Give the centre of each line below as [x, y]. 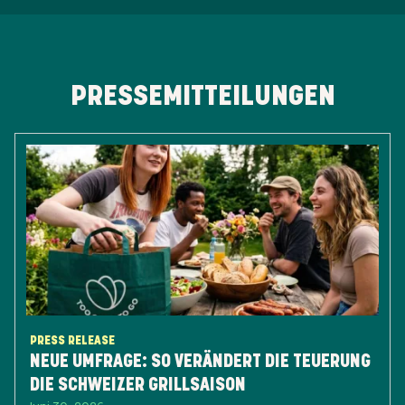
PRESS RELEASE [72, 340]
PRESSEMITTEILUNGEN [202, 95]
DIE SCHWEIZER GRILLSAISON [138, 384]
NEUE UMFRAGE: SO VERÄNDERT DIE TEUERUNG [200, 361]
